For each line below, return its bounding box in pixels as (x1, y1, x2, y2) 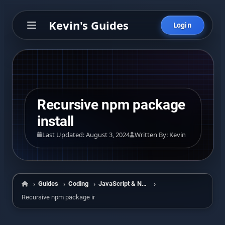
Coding (68, 180, 88, 188)
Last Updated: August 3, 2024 (42, 130, 130, 139)
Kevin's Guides (49, 17, 129, 33)
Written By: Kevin (135, 130, 186, 139)
